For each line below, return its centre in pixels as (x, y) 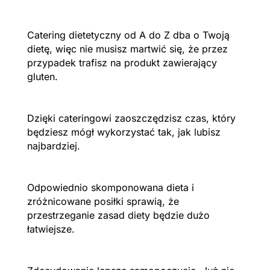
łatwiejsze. (52, 229)
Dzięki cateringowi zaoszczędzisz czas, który (131, 118)
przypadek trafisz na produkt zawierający (122, 62)
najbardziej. (53, 146)
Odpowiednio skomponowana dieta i (110, 187)
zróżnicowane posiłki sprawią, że (103, 201)
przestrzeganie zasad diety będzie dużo (118, 215)
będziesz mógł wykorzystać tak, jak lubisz (124, 132)
